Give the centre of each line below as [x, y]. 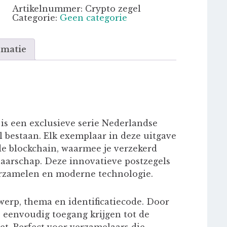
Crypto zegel [113, 9]
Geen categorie [93, 18]
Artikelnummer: [48, 9]
